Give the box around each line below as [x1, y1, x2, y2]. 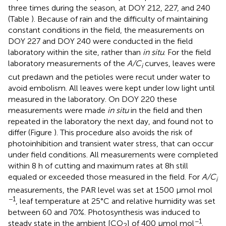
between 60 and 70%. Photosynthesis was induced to [8, 207, 200, 217]
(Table [8, 14, 31, 24]
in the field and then [129, 105, 202, 115]
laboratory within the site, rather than [8, 47, 143, 58]
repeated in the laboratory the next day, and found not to [8, 116, 213, 126]
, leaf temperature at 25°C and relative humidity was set [16, 196, 215, 206]
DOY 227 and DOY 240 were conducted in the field [8, 36, 193, 46]
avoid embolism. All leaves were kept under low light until [8, 83, 215, 93]
